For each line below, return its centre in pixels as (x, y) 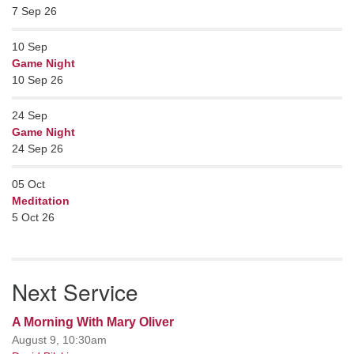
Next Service (75, 292)
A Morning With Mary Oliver (93, 322)
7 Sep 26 (34, 11)
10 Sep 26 (38, 80)
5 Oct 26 (33, 217)
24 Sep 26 (38, 149)
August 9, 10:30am (59, 340)
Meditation (41, 201)
